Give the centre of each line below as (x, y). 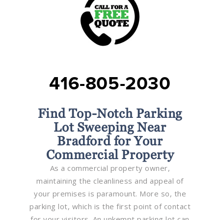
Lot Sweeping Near (110, 127)
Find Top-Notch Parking (110, 113)
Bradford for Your (110, 141)
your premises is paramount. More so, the (110, 193)
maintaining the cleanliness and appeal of (110, 180)
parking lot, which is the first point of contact (110, 206)
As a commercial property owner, (110, 168)
